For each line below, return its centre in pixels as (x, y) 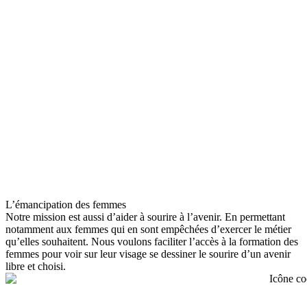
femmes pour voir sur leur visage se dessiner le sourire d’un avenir (148, 254)
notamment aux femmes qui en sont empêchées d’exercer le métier (148, 230)
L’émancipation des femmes (66, 205)
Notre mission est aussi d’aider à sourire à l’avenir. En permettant (145, 217)
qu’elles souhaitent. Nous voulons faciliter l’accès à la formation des (152, 242)
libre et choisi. (36, 267)
